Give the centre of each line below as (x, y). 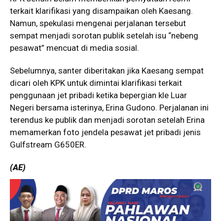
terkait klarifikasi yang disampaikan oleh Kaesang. (101, 11)
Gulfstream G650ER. (48, 144)
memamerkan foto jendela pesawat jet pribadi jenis (105, 132)
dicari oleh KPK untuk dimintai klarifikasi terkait (96, 83)
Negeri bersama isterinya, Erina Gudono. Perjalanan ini (109, 107)
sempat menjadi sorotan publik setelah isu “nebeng (104, 35)
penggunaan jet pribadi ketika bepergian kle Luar (98, 95)
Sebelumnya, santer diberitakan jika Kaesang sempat (107, 70)
